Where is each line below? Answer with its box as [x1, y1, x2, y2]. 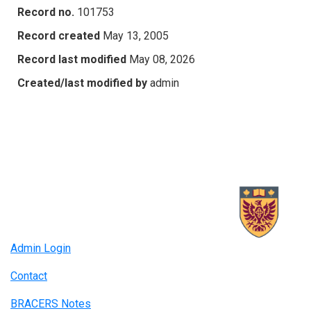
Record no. [17, 5, 74, 19]
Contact [10, 269, 47, 283]
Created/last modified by [17, 76, 147, 90]
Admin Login [10, 242, 71, 255]
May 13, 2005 [103, 28, 169, 42]
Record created [17, 28, 100, 42]
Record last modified [17, 52, 126, 66]
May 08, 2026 [129, 52, 195, 66]
